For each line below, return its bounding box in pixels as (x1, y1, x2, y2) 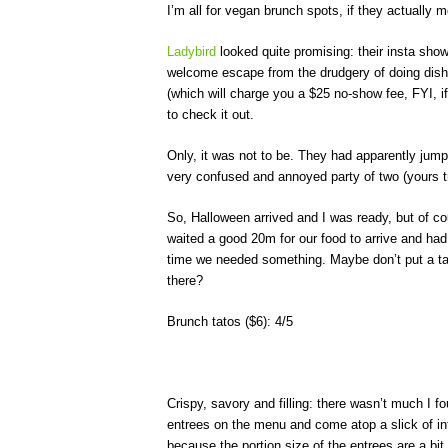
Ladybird (167, 44, 216, 59)
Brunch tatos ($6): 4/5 (167, 314, 293, 329)
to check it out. (167, 107, 254, 122)
